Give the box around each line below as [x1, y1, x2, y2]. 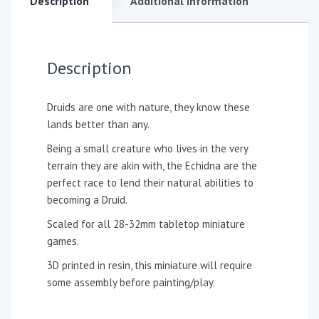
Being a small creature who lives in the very [47, 142, 248, 155]
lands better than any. [47, 117, 150, 131]
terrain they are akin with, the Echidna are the [47, 159, 257, 172]
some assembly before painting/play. [47, 276, 215, 289]
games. [47, 234, 79, 248]
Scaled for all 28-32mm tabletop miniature [47, 217, 245, 231]
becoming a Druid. [47, 193, 127, 206]
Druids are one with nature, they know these [47, 100, 250, 114]
